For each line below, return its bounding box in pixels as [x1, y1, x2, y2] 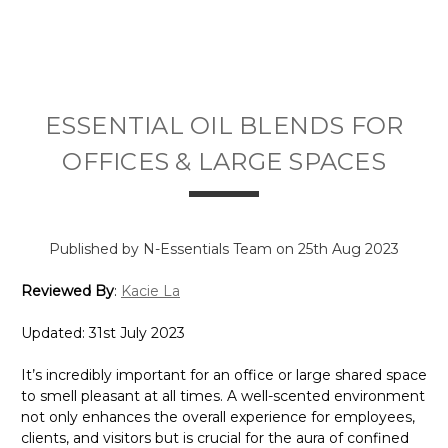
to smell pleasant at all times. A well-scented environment [21, 386, 425, 405]
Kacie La [121, 281, 180, 300]
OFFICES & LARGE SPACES [62, 147, 386, 176]
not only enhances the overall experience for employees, [21, 407, 415, 426]
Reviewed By [21, 281, 114, 300]
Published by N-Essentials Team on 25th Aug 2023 [49, 239, 399, 258]
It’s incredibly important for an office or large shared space [21, 365, 427, 384]
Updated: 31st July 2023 [21, 323, 189, 342]
